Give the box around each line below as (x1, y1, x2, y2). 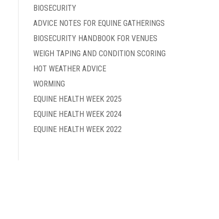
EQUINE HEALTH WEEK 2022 (33, 125, 122, 134)
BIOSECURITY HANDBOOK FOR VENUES (33, 34, 157, 43)
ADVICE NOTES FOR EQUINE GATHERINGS (33, 19, 165, 28)
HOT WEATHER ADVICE (33, 64, 106, 73)
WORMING (33, 79, 65, 88)
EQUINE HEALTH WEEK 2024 (33, 109, 122, 119)
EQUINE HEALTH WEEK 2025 (33, 94, 122, 104)
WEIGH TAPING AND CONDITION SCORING (33, 49, 166, 58)
